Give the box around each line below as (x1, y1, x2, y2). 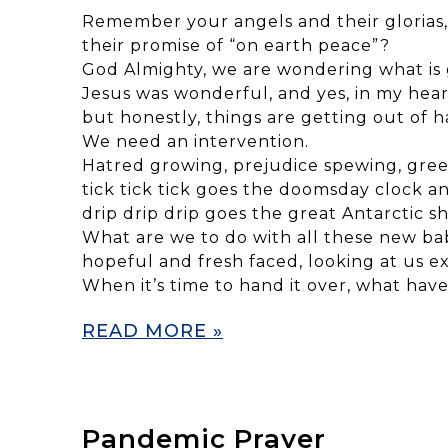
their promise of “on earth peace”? (82, 35, 390, 55)
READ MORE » (82, 319, 223, 342)
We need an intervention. (82, 131, 309, 151)
